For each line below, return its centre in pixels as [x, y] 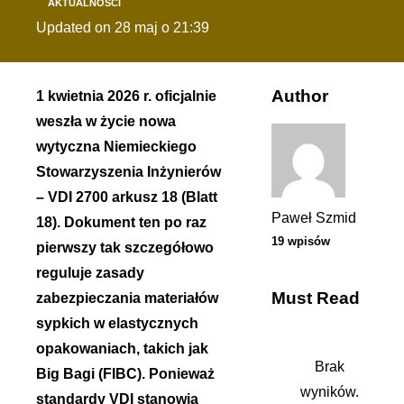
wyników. [330, 391]
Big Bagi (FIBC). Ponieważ [125, 374]
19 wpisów [301, 242]
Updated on [75, 28]
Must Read [316, 298]
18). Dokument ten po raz [121, 223]
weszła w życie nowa [106, 122]
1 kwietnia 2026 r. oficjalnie [126, 96]
